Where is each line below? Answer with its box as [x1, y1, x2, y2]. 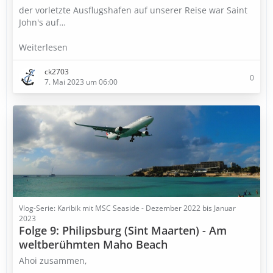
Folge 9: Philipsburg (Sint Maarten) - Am [19, 223, 227, 238]
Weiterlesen [19, 41, 70, 53]
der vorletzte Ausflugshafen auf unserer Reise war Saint [19, 4, 247, 16]
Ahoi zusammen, [19, 255, 87, 266]
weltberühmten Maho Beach [19, 237, 168, 252]
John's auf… [19, 16, 66, 28]
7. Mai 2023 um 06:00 [44, 77, 118, 87]
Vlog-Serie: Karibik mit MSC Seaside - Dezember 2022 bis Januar [19, 203, 236, 213]
